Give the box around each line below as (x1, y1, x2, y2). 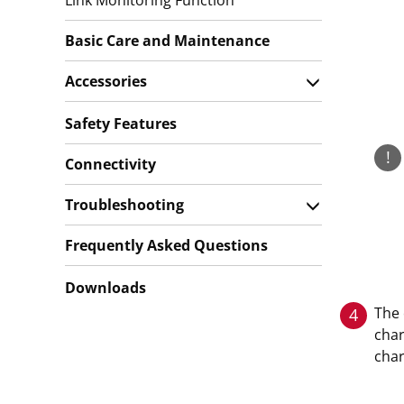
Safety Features (65, 114, 177, 133)
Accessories (65, 71, 147, 91)
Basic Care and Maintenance (65, 31, 270, 50)
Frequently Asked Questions (65, 235, 268, 255)
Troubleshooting (65, 195, 184, 215)
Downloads (65, 278, 146, 298)
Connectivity (65, 154, 156, 174)
